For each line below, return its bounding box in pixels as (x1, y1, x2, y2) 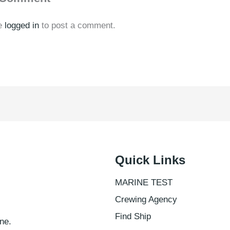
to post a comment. (39, 21, 116, 31)
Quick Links (115, 153, 185, 167)
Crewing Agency (115, 195, 177, 205)
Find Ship (115, 212, 151, 222)
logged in (4, 21, 39, 31)
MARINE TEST (115, 178, 172, 188)
